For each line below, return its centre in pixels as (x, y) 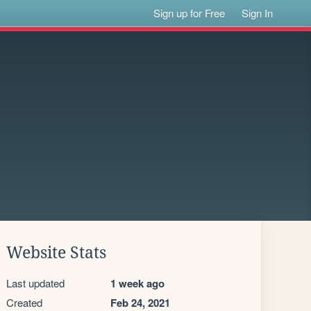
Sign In (258, 13)
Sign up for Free (190, 13)
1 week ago (137, 283)
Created (24, 302)
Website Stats (56, 253)
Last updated (35, 283)
